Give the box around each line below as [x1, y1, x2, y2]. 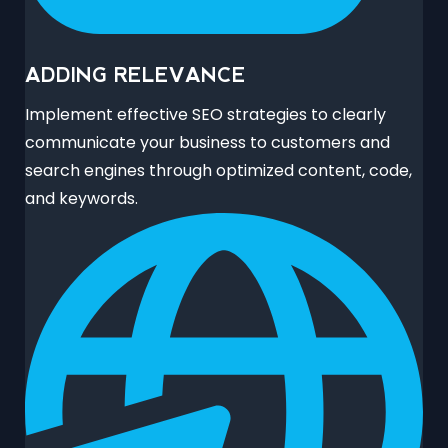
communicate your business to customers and [25, 131, 390, 155]
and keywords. [25, 187, 138, 211]
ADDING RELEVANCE [25, 64, 246, 87]
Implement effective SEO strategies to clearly [25, 103, 386, 127]
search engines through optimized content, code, [25, 159, 412, 183]
